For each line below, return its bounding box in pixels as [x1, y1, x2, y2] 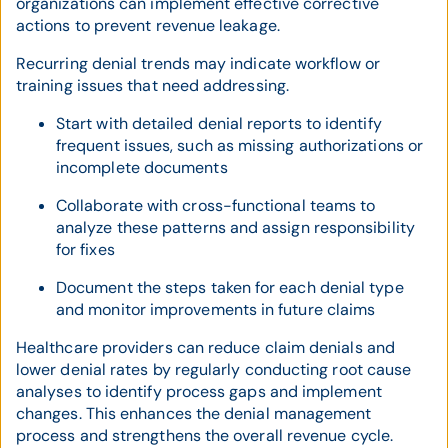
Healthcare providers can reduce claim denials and [16, 337, 395, 359]
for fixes [56, 239, 115, 261]
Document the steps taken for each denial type [56, 277, 404, 299]
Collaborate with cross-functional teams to [56, 195, 376, 217]
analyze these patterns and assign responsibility [56, 217, 415, 239]
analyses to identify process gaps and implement [16, 381, 382, 403]
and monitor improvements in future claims [56, 299, 376, 321]
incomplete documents [56, 157, 228, 179]
